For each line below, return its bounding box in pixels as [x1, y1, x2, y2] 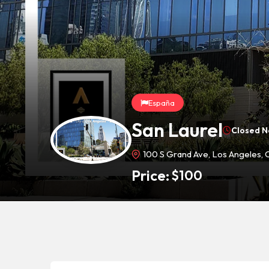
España [148, 98, 175, 107]
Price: [131, 166, 169, 184]
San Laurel [131, 118, 223, 142]
